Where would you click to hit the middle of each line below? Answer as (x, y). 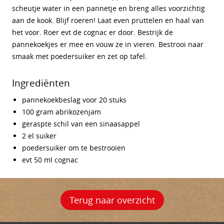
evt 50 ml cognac (50, 160)
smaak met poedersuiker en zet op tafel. (79, 56)
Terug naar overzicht (112, 200)
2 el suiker (39, 136)
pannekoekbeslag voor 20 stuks (74, 100)
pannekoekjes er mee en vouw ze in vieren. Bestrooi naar (108, 44)
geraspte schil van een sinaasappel (81, 124)
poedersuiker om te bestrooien (74, 148)
